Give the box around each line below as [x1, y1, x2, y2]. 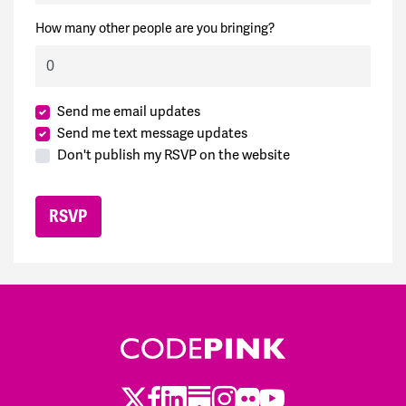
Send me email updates [57, 102, 200, 120]
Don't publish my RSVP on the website [57, 146, 290, 163]
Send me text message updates [57, 124, 247, 141]
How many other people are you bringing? [35, 20, 275, 36]
